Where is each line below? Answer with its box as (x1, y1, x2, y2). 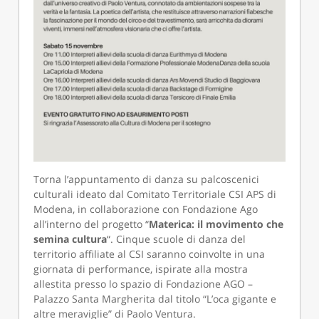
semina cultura (33, 232, 108, 246)
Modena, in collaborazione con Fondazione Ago (33, 202, 258, 216)
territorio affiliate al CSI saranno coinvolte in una (33, 247, 266, 261)
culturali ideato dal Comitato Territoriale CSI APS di (33, 187, 277, 202)
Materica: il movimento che (149, 217, 284, 231)
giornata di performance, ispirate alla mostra (33, 262, 249, 276)
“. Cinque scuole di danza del (107, 232, 246, 246)
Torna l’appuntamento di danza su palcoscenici (33, 172, 260, 187)
